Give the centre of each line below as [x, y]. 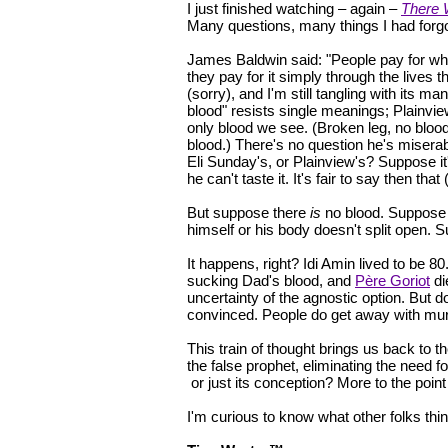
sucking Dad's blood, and [271, 281]
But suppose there [248, 213]
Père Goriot [392, 281]
